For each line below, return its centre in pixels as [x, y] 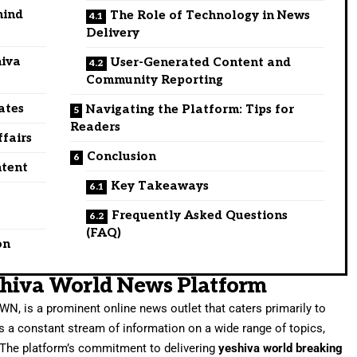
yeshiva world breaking [281, 348]
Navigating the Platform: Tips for [190, 109]
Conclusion [122, 156]
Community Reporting [155, 79]
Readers [96, 126]
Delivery [113, 32]
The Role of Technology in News [210, 15]
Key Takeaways [160, 185]
